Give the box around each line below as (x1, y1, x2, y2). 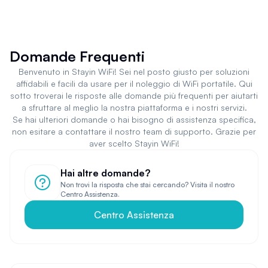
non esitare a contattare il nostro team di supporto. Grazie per (12, 126, 256, 136)
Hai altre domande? (60, 166, 150, 179)
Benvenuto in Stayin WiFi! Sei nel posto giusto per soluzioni (19, 66, 249, 77)
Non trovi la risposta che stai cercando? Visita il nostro (60, 179, 234, 189)
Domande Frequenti (10, 47, 145, 65)
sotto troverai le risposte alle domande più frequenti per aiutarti (10, 90, 258, 100)
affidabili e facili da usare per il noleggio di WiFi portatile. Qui (16, 78, 252, 89)
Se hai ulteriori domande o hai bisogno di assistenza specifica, (12, 114, 256, 124)
